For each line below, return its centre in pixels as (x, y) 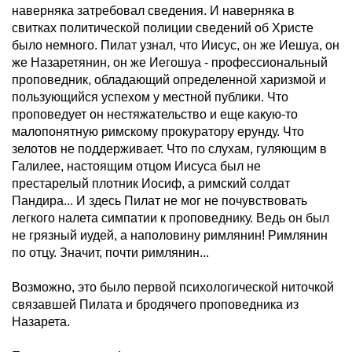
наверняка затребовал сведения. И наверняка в (153, 11)
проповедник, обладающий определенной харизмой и (169, 80)
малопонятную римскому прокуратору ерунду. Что (158, 132)
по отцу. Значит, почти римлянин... (110, 253)
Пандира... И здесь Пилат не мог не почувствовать (159, 201)
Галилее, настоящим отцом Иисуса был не (136, 166)
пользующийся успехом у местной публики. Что (150, 97)
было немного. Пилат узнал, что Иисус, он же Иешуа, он (176, 45)
